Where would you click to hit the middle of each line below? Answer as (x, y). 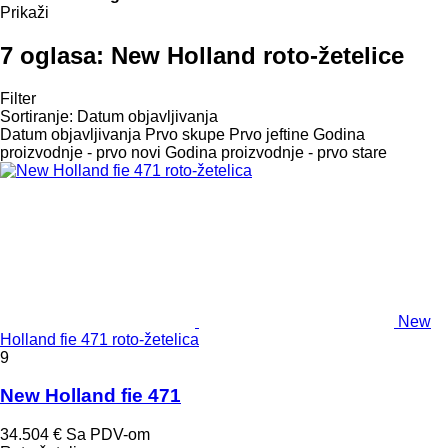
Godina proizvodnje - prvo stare (276, 152)
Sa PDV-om (108, 435)
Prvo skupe (185, 134)
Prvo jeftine (269, 134)
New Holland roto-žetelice (257, 55)
